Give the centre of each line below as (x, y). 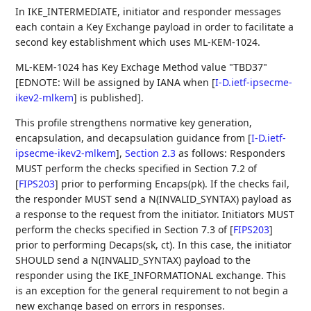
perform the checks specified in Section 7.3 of (123, 229)
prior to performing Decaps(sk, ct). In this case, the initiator (154, 244)
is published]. (111, 97)
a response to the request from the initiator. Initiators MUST (155, 214)
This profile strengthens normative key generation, (134, 122)
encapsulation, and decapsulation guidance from (132, 137)
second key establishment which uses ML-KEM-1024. (138, 42)
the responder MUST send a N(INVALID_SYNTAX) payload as (154, 199)
